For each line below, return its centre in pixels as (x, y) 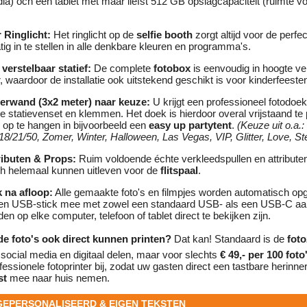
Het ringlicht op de (94, 35)
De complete (122, 69)
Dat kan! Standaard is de (229, 239)
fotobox (172, 69)
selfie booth (164, 35)
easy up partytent (190, 125)
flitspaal (179, 171)
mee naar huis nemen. (58, 278)
